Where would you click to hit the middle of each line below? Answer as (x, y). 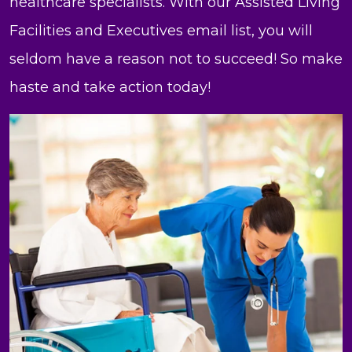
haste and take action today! (110, 88)
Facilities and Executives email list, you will (161, 31)
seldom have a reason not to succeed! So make (176, 59)
